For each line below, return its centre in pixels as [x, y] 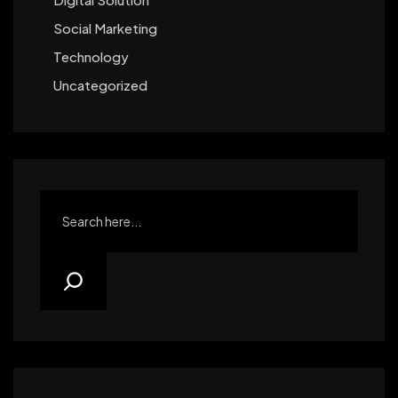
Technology [91, 56]
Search [64, 202]
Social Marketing [105, 28]
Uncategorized [100, 84]
